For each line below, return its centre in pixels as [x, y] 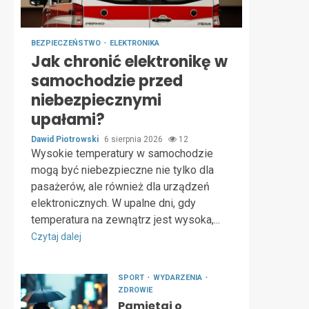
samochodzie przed [107, 81]
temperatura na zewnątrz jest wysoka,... [126, 220]
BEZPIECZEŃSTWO [67, 43]
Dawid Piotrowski [66, 139]
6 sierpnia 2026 [134, 139]
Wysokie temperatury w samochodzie [122, 153]
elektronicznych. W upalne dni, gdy [113, 203]
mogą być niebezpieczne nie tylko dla [122, 170]
